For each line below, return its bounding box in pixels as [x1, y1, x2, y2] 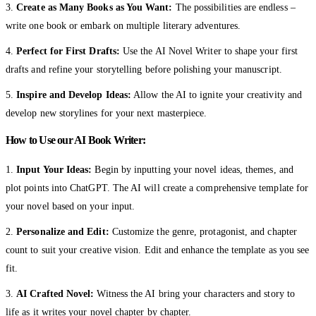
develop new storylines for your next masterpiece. [6, 107, 207, 119]
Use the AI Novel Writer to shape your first [119, 45, 298, 56]
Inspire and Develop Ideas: [16, 89, 132, 100]
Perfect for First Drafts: [16, 45, 120, 56]
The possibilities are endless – [172, 1, 296, 13]
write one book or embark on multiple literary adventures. [6, 20, 241, 31]
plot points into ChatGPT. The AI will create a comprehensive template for [6, 182, 309, 193]
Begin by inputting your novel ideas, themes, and [92, 164, 293, 175]
